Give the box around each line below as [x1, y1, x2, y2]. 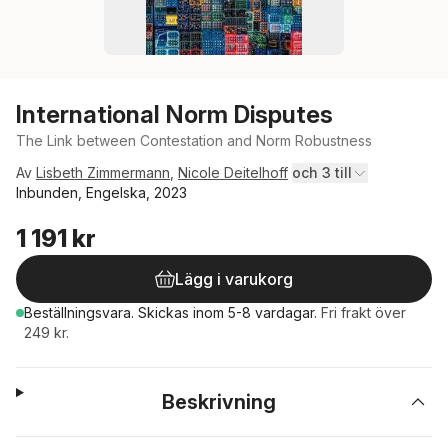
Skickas [138, 304, 193, 321]
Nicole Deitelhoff [178, 164, 288, 181]
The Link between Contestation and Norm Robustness [16, 132, 372, 149]
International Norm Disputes [16, 100, 333, 129]
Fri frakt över [321, 304, 406, 321]
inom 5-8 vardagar [193, 304, 314, 321]
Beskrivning [162, 390, 277, 414]
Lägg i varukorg [175, 269, 293, 289]
